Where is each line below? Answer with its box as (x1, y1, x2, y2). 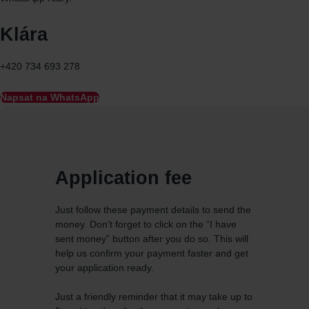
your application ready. (55, 262, 154, 273)
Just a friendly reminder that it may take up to (55, 291, 252, 302)
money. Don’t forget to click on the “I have (55, 219, 237, 230)
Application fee (55, 168, 192, 188)
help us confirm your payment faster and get (55, 248, 248, 259)
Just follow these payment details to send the (55, 204, 251, 215)
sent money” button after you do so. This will (55, 233, 248, 244)
